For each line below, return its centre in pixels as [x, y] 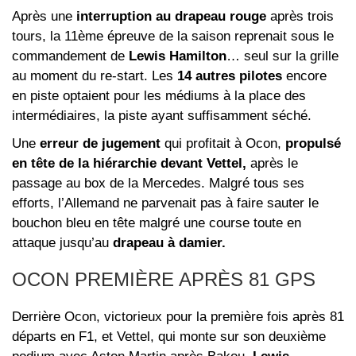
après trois [300, 16]
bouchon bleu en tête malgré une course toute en [157, 222]
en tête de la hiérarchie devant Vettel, [129, 163]
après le [272, 163]
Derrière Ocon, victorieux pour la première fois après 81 [178, 316]
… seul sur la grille [282, 56]
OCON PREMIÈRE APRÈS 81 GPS [164, 279]
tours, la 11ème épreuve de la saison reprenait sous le [173, 36]
